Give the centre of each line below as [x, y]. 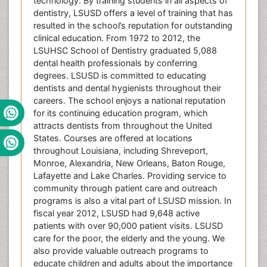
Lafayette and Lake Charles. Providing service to [130, 176]
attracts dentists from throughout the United [123, 126]
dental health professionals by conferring [115, 63]
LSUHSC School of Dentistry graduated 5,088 [125, 51]
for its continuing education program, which [121, 113]
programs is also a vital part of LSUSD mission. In [132, 201]
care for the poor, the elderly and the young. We [129, 238]
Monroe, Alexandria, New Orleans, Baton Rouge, [129, 163]
